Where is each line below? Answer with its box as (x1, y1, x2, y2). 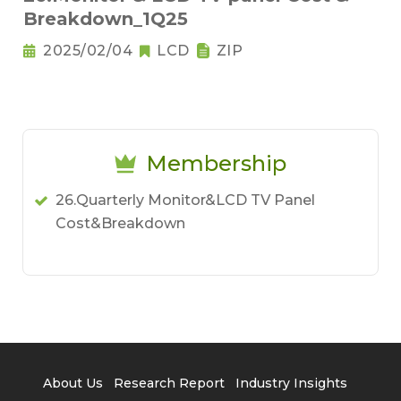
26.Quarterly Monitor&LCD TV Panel (55, 192, 315, 209)
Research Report (114, 375, 225, 392)
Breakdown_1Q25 (23, 8, 188, 30)
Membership (146, 150, 286, 177)
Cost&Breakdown (55, 215, 185, 233)
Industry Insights (235, 375, 347, 392)
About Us (43, 375, 103, 392)
